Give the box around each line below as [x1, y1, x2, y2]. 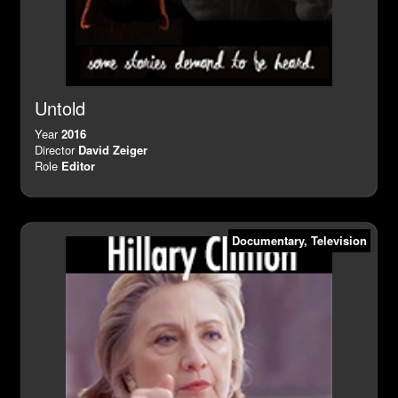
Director [35, 141, 78, 159]
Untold [35, 95, 85, 122]
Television [311, 232, 367, 250]
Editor [61, 157, 95, 175]
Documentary [232, 232, 304, 250]
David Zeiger [78, 141, 147, 159]
